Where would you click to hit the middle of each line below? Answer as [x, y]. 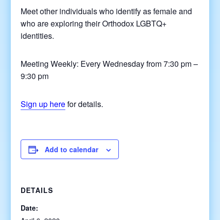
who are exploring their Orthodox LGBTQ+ [94, 23]
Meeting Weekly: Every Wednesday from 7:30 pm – [110, 64]
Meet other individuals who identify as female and [107, 11]
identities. [38, 36]
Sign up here [43, 104]
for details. [84, 104]
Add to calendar [72, 149]
